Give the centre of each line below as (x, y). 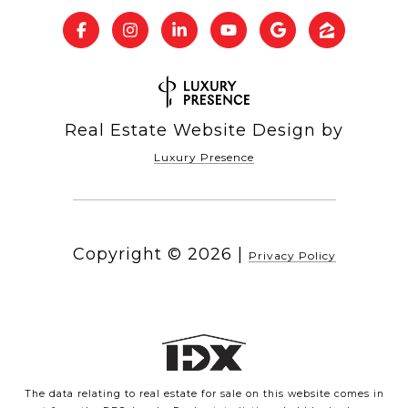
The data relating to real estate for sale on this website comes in (204, 393)
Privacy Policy (292, 255)
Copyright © (127, 254)
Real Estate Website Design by (204, 130)
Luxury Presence (204, 157)
